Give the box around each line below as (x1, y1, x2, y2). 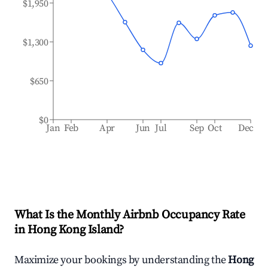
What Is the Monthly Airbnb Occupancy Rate (14, 208, 245, 223)
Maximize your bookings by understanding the (14, 253, 229, 267)
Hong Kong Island (27, 223, 120, 237)
